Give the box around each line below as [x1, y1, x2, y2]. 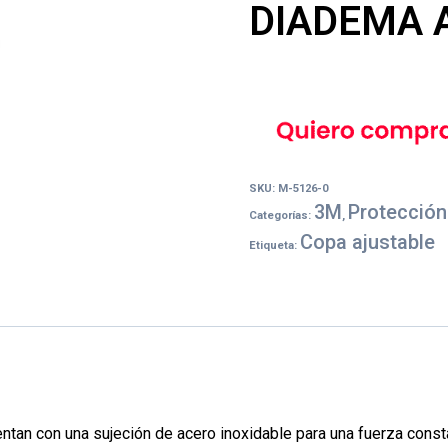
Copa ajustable [299, 230, 435, 255]
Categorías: [248, 209, 314, 223]
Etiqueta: [248, 239, 300, 253]
